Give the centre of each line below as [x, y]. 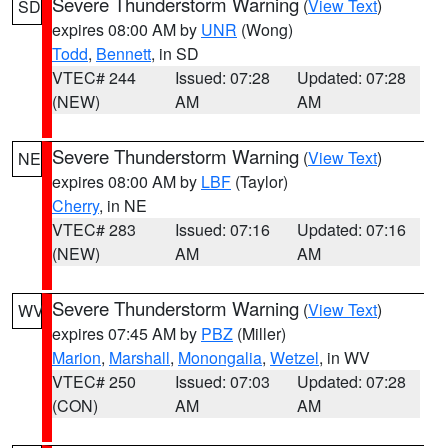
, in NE [123, 205]
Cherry [75, 205]
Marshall [139, 357]
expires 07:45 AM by [126, 333]
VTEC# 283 [94, 229]
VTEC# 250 [94, 381]
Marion [76, 357]
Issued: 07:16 [222, 229]
